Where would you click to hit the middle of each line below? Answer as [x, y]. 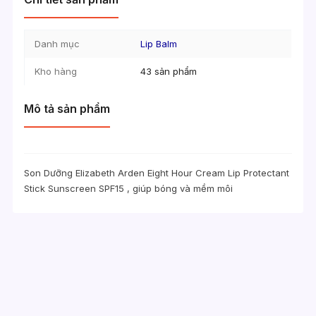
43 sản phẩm [169, 72]
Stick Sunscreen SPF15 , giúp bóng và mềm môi [129, 188]
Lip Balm [159, 44]
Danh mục [57, 44]
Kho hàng [56, 72]
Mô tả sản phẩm [67, 108]
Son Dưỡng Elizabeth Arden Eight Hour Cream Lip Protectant [157, 172]
